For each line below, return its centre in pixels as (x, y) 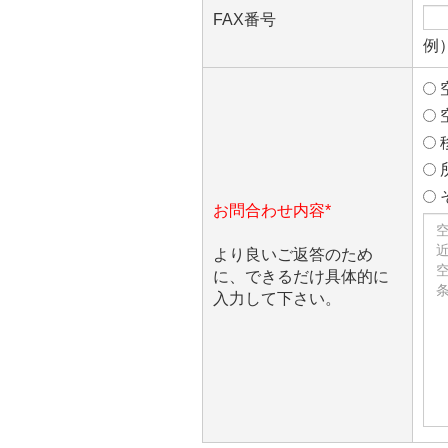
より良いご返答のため (293, 255)
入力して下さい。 (277, 299)
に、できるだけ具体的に (301, 277)
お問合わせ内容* (272, 211)
